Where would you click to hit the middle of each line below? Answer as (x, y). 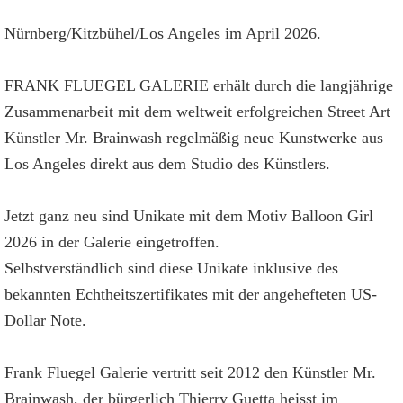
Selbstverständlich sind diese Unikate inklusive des (171, 268)
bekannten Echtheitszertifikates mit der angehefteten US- (191, 294)
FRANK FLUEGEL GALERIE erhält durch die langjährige (199, 85)
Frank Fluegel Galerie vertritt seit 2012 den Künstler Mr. (190, 372)
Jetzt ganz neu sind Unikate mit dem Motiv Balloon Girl (189, 216)
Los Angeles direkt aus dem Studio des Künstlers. (167, 164)
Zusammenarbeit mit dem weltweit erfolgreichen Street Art (197, 112)
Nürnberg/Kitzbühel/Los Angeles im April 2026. (163, 33)
